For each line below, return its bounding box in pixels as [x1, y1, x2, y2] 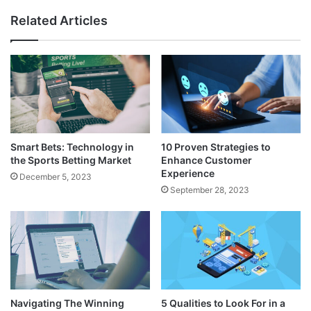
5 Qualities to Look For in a [161, 297, 285, 310]
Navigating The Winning [10, 297, 124, 310]
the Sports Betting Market [10, 153, 131, 166]
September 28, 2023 [170, 184, 249, 195]
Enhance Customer [161, 153, 252, 166]
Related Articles [10, 12, 108, 28]
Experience [161, 167, 215, 179]
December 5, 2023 [19, 171, 92, 182]
